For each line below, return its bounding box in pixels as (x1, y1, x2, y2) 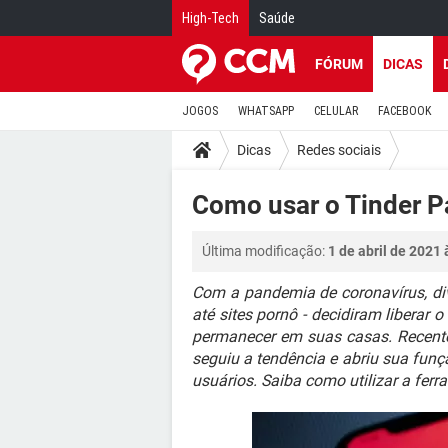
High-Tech (182, 10, 239, 26)
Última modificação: (202, 243, 328, 259)
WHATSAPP (238, 104, 294, 118)
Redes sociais (297, 141, 381, 158)
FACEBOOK (378, 104, 431, 118)
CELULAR (314, 104, 358, 118)
